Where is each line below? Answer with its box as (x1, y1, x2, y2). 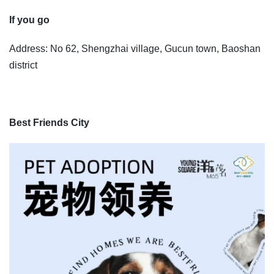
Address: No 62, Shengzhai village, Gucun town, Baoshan (9, 43, 261, 54)
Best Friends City (9, 117, 89, 128)
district (9, 59, 37, 70)
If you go (9, 14, 50, 25)
